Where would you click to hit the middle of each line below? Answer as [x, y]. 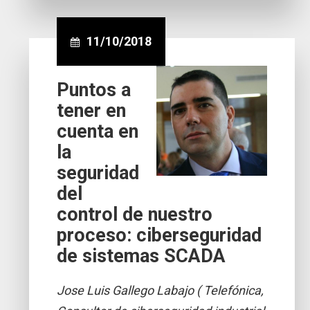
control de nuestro [135, 214]
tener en [92, 110]
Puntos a [94, 90]
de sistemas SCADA [142, 256]
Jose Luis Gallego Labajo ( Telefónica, [161, 290]
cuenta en [98, 131]
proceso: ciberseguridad [159, 235]
